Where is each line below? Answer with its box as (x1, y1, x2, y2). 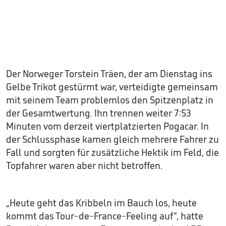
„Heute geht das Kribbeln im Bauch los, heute (6, 197, 197, 209)
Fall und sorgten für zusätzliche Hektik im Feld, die (6, 146, 219, 158)
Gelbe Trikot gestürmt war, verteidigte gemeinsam (6, 81, 218, 93)
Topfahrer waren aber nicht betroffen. (6, 159, 162, 172)
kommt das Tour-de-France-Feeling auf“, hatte (6, 210, 203, 222)
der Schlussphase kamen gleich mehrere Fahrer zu (6, 133, 219, 145)
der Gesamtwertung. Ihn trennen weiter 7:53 (6, 107, 191, 119)
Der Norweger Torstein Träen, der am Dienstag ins (6, 68, 212, 80)
